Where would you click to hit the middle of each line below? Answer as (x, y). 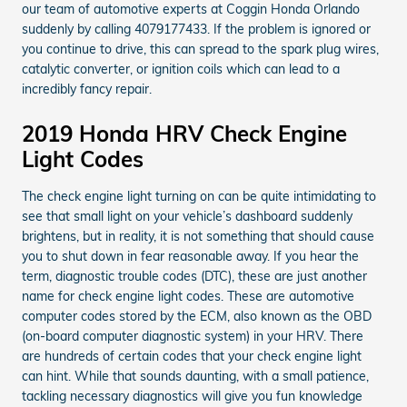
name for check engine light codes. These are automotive (188, 296)
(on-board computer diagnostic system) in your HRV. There (193, 336)
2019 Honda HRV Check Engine (184, 133)
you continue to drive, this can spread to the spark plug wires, (200, 49)
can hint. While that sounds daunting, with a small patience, (195, 376)
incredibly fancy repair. (87, 89)
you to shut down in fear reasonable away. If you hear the (190, 256)
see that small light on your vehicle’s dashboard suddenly (187, 216)
